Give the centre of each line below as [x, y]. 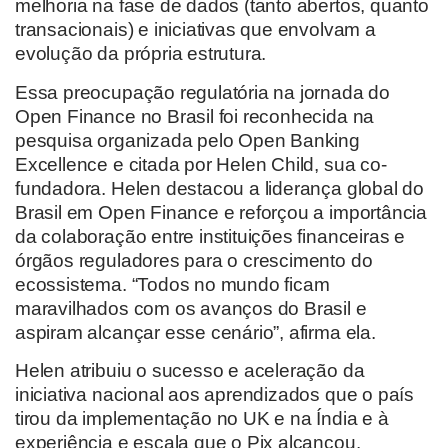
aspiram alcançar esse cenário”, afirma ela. [195, 332]
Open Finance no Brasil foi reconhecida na [195, 116]
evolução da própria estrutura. [143, 54]
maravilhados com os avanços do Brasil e [191, 308]
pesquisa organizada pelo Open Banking [187, 140]
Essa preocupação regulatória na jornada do [202, 92]
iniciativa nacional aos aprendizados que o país [214, 395]
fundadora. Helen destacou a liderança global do [219, 188]
